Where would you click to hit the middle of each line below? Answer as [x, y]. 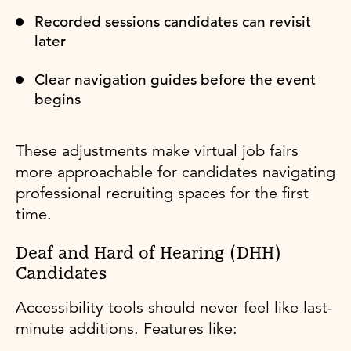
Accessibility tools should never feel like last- [174, 307]
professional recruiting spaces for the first [162, 193]
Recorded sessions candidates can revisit [173, 21]
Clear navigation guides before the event [175, 79]
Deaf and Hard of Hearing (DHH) [149, 253]
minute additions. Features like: [127, 328]
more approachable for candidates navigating [175, 172]
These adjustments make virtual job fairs [157, 150]
